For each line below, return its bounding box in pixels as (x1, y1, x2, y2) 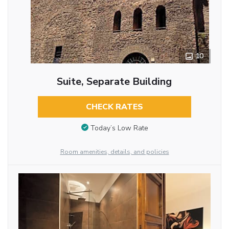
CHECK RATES (85, 101, 143, 112)
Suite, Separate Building (57, 75, 172, 88)
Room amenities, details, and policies (60, 147, 169, 156)
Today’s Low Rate (90, 123, 148, 133)
